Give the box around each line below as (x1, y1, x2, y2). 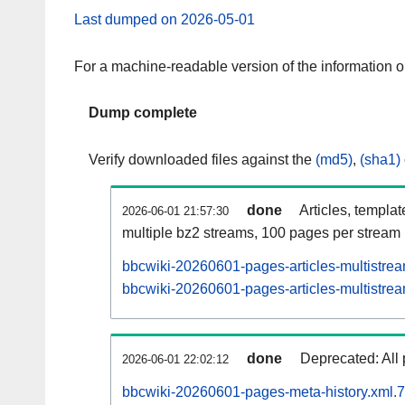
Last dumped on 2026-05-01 (74, 11, 255, 27)
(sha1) (360, 152, 400, 168)
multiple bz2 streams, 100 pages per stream (122, 225, 400, 241)
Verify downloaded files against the (89, 152, 316, 168)
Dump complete (89, 105, 197, 121)
